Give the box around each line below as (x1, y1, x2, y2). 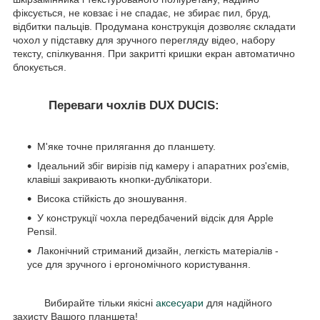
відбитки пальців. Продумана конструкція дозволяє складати (13, 21, 296, 33)
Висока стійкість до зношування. (37, 193, 187, 205)
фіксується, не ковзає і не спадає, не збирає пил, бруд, (13, 7, 271, 19)
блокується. (13, 61, 66, 74)
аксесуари (156, 297, 204, 309)
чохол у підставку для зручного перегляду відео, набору (13, 34, 275, 46)
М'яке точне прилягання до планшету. (37, 141, 216, 153)
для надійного (204, 297, 272, 309)
